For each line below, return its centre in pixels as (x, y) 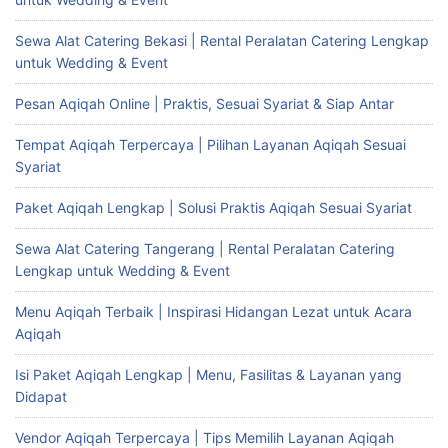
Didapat (41, 397)
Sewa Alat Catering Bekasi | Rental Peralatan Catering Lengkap (222, 41)
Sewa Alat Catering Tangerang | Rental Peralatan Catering (205, 249)
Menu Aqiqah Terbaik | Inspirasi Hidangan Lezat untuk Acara (213, 312)
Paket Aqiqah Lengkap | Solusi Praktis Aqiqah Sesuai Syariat (213, 208)
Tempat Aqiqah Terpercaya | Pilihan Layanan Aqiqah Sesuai (210, 145)
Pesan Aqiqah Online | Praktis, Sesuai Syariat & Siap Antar (204, 104)
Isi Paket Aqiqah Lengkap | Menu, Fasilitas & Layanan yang (208, 375)
